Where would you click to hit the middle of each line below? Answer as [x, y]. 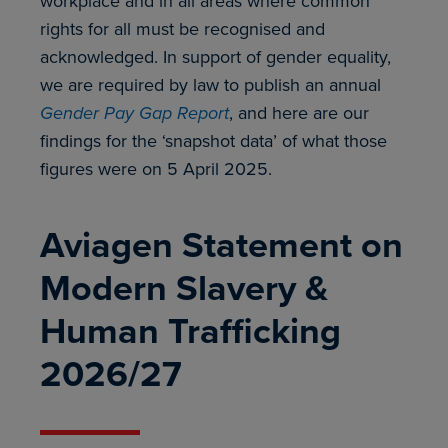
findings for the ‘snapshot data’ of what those [213, 140]
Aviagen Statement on [221, 244]
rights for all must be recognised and [182, 28]
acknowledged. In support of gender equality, [215, 56]
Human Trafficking [190, 330]
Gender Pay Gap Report [134, 113]
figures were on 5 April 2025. [156, 168]
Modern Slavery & [184, 287]
